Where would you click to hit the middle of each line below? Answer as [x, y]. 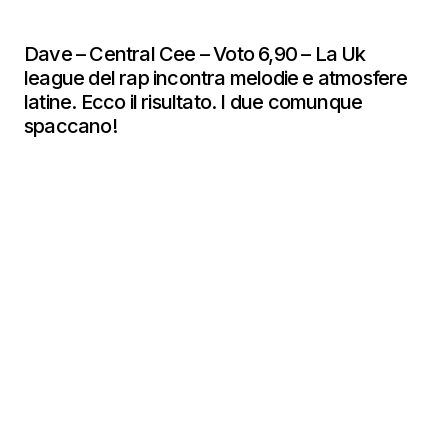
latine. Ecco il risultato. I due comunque [193, 102]
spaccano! [72, 126]
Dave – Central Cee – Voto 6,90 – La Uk [195, 54]
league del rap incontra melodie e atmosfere [216, 78]
